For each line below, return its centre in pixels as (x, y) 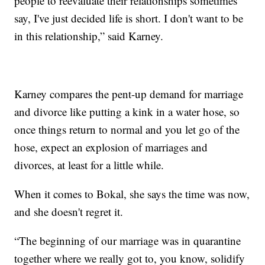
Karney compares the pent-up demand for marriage (129, 94)
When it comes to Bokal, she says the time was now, (132, 194)
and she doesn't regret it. (72, 212)
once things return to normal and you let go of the (127, 130)
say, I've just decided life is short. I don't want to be (129, 18)
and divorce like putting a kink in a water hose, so (127, 112)
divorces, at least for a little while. (91, 165)
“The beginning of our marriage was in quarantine (128, 241)
